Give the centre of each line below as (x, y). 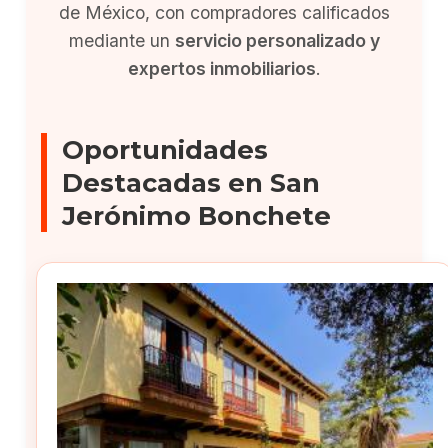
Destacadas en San (191, 182)
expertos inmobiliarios (221, 68)
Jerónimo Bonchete (197, 215)
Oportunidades (165, 149)
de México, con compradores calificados (224, 12)
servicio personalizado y (277, 40)
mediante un (121, 40)
